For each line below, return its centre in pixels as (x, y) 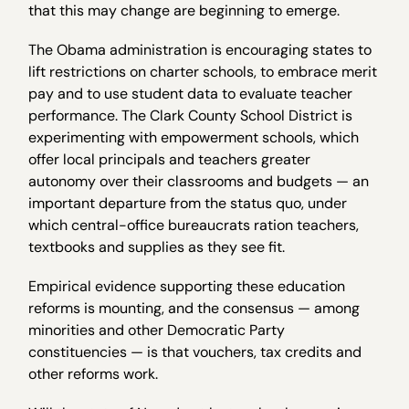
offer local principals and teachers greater (170, 160)
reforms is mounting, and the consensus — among (194, 309)
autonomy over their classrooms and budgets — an (199, 182)
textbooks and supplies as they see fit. (157, 247)
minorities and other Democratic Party (157, 330)
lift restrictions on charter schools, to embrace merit (203, 72)
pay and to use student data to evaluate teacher (191, 94)
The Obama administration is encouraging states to (200, 50)
